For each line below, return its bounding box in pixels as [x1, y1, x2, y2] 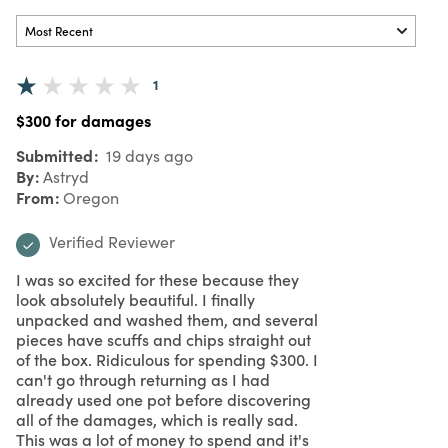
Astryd [43, 165, 89, 187]
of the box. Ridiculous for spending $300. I [16, 347, 318, 370]
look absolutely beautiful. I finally [16, 287, 255, 310]
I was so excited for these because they [16, 267, 299, 290]
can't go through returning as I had [16, 367, 270, 390]
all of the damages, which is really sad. [16, 407, 298, 430]
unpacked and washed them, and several [16, 307, 318, 330]
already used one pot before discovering [16, 387, 311, 410]
